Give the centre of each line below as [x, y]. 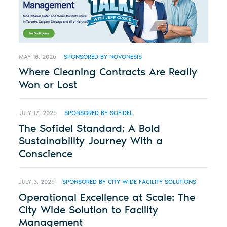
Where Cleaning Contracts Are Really [108, 72]
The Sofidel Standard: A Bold [90, 128]
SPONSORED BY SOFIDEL [99, 113]
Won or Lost [48, 85]
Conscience [46, 154]
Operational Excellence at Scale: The [107, 197]
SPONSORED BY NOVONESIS [103, 57]
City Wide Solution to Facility [89, 210]
